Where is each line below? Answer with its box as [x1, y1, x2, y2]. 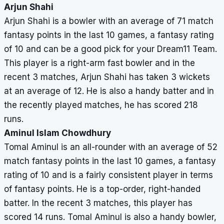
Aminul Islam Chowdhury [4, 128, 111, 138]
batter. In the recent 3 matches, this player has [4, 198, 192, 208]
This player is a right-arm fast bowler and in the [4, 58, 195, 68]
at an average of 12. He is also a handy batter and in [4, 86, 214, 96]
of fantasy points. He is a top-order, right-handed [4, 184, 200, 194]
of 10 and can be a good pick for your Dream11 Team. [4, 44, 217, 54]
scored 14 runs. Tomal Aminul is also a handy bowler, [4, 212, 216, 222]
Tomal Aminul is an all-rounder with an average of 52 [4, 142, 217, 152]
